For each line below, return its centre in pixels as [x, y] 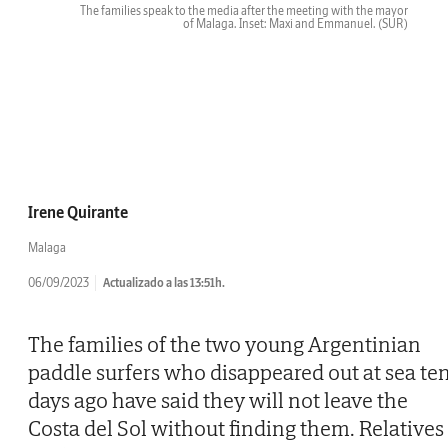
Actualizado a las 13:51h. [164, 283]
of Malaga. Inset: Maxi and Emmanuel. [280, 24]
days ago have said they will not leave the [218, 400]
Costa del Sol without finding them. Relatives [236, 428]
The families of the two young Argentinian [224, 344]
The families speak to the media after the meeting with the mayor [244, 11]
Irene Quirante [78, 212]
